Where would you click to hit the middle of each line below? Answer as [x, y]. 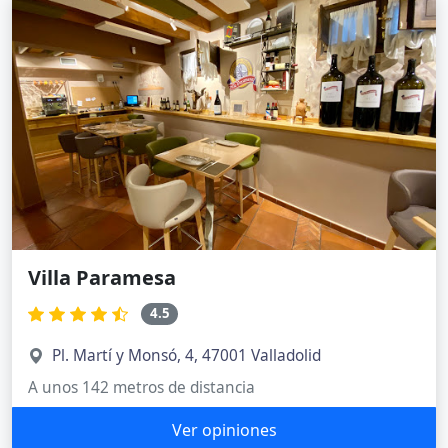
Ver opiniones [224, 430]
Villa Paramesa [102, 278]
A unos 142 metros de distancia [141, 388]
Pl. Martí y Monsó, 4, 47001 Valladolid [186, 356]
